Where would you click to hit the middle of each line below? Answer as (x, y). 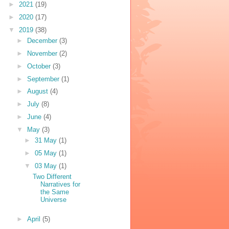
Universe (54, 200)
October (40, 66)
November (43, 54)
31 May (47, 141)
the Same (55, 192)
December (43, 41)
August (38, 91)
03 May (47, 166)
